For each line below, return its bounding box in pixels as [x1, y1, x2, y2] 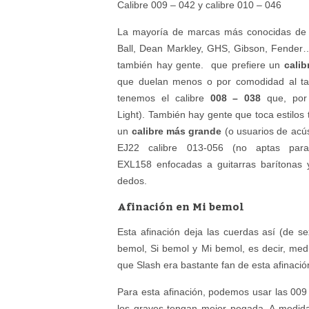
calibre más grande [131, 126, 222, 137]
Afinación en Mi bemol [117, 199, 245, 213]
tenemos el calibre [117, 92, 210, 103]
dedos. [117, 175, 148, 186]
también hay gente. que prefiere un [117, 59, 284, 70]
